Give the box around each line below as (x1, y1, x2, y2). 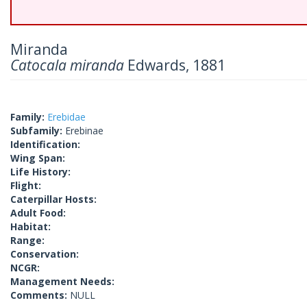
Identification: (10, 138, 80, 151)
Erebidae (47, 110, 86, 123)
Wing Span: (10, 151, 65, 164)
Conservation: (10, 247, 79, 260)
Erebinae (65, 124, 103, 137)
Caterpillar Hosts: (10, 193, 97, 206)
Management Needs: (10, 275, 114, 288)
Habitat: (10, 220, 51, 233)
